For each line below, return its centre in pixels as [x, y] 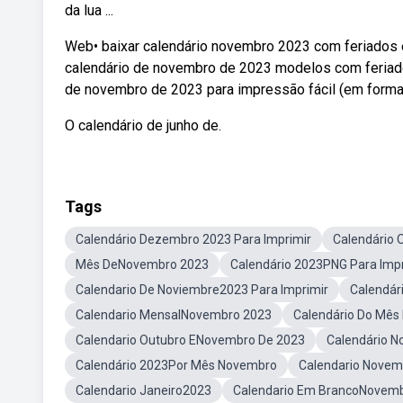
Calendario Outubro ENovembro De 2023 [190, 340]
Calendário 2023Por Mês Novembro [176, 365]
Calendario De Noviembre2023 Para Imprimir [202, 290]
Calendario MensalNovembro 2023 [174, 315]
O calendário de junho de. [143, 125]
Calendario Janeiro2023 [143, 390]
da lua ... [89, 10]
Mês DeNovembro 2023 [142, 264]
